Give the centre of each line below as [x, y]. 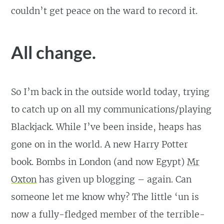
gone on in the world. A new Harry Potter [100, 144]
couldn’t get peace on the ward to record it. [104, 11]
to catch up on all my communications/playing [111, 109]
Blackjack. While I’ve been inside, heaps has [106, 127]
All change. [54, 52]
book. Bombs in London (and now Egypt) [99, 162]
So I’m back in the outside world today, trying [110, 92]
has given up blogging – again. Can [114, 179]
